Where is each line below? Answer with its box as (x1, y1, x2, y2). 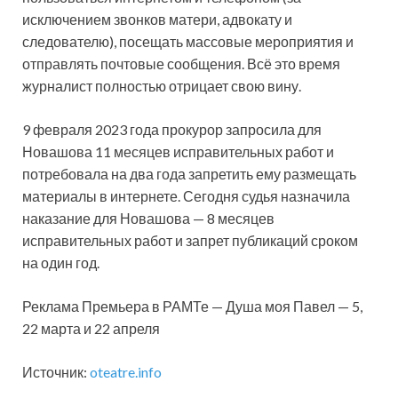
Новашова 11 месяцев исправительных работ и (22, 142, 334, 160)
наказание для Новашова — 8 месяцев (22, 209, 275, 227)
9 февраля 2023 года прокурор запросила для (22, 120, 322, 138)
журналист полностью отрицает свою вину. (22, 76, 301, 94)
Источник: (22, 362, 90, 380)
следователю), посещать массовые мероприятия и (22, 32, 354, 50)
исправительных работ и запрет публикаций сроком (22, 231, 358, 249)
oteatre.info (90, 362, 162, 380)
